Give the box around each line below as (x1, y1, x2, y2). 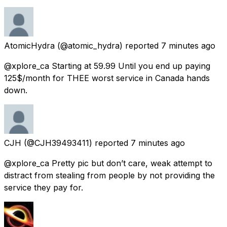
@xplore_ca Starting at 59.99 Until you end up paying (4, 60, 210, 71)
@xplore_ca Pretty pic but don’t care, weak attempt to (4, 158, 212, 168)
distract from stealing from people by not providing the (4, 170, 215, 180)
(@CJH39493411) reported (24, 137, 128, 148)
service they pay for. (4, 182, 83, 193)
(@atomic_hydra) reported (57, 40, 159, 51)
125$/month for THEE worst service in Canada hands (4, 72, 210, 83)
